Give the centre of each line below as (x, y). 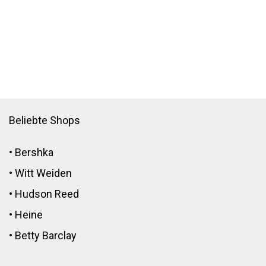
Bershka (34, 152)
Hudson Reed (47, 194)
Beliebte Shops (45, 120)
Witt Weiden (43, 173)
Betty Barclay (46, 235)
